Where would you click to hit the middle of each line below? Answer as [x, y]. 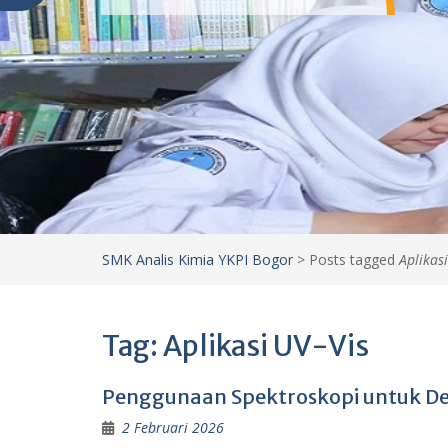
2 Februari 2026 [173, 427]
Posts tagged [354, 259]
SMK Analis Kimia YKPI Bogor [197, 259]
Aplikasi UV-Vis [266, 345]
